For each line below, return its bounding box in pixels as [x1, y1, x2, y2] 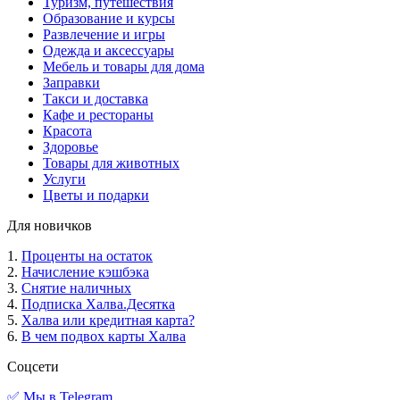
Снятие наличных [21, 280, 131, 296]
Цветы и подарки [43, 187, 149, 204]
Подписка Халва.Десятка [21, 296, 175, 312]
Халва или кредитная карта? [21, 312, 195, 329]
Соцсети [7, 359, 59, 375]
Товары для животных [43, 155, 179, 171]
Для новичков [7, 218, 92, 234]
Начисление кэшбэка [21, 264, 149, 280]
